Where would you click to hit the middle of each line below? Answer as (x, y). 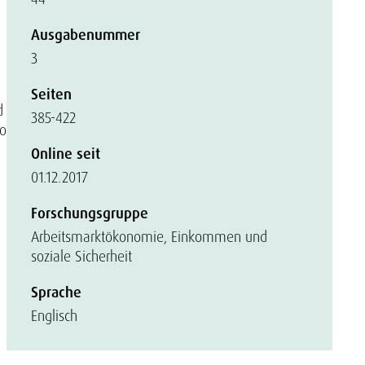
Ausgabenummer (86, 35)
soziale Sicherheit (81, 256)
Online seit (66, 154)
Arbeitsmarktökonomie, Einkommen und (149, 237)
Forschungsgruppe (90, 213)
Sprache (56, 292)
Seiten (51, 95)
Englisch (54, 316)
